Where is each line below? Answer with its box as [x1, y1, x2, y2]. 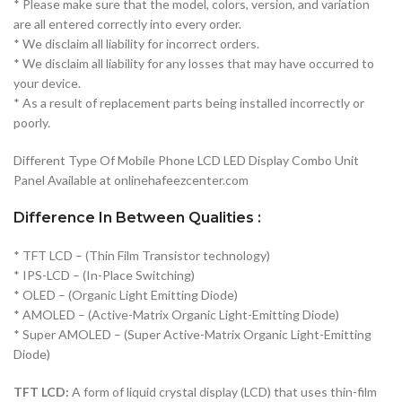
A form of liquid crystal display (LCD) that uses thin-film [69, 383, 377, 399]
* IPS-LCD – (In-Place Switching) [13, 267, 195, 283]
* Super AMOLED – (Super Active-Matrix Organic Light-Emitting [13, 326, 371, 342]
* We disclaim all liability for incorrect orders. [13, 35, 259, 51]
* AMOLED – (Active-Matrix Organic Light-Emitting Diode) [13, 306, 339, 322]
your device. [13, 74, 81, 91]
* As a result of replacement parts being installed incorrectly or [13, 94, 364, 110]
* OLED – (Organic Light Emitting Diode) [13, 286, 238, 302]
